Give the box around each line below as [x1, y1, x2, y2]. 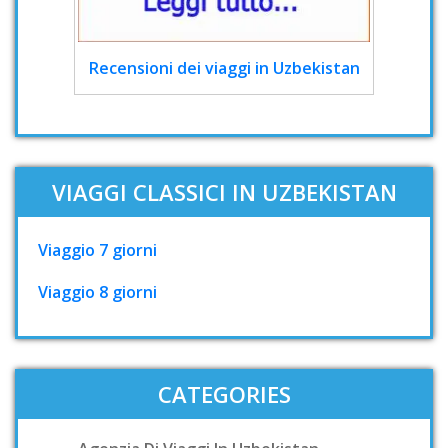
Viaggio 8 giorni [38, 280, 157, 303]
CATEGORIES [157, 378, 291, 409]
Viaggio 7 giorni [38, 238, 157, 261]
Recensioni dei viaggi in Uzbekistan [88, 56, 360, 79]
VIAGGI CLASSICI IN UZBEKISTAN [51, 176, 397, 207]
